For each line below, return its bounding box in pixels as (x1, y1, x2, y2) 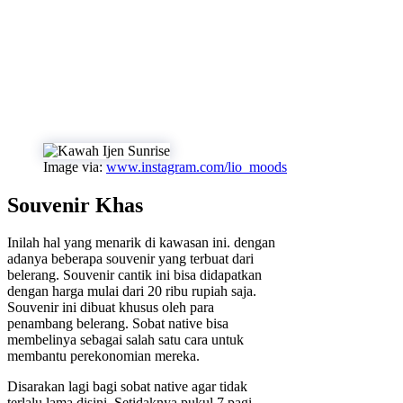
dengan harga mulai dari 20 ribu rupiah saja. (7, 283, 256, 300)
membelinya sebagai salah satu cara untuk (7, 332, 244, 348)
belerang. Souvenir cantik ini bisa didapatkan (7, 267, 262, 283)
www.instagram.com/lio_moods (106, 158, 287, 175)
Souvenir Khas (7, 193, 143, 217)
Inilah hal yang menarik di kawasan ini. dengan (7, 235, 275, 251)
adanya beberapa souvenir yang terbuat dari (7, 251, 254, 267)
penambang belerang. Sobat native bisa (7, 316, 228, 332)
